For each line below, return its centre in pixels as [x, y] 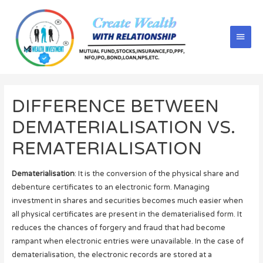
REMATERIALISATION [107, 149]
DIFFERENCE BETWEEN [115, 106]
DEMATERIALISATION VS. [123, 127]
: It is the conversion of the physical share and [156, 173]
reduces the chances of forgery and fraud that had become [118, 227]
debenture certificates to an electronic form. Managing [110, 187]
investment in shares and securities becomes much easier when [127, 200]
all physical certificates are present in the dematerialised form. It [127, 214]
